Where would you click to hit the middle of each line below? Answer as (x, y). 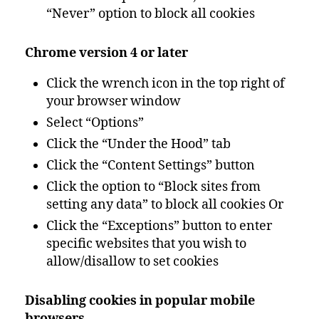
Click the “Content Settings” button (151, 166)
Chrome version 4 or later (106, 53)
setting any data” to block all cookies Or (165, 205)
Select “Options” (95, 123)
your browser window (114, 101)
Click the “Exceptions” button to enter (159, 226)
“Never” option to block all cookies (151, 14)
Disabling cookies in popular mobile (140, 301)
